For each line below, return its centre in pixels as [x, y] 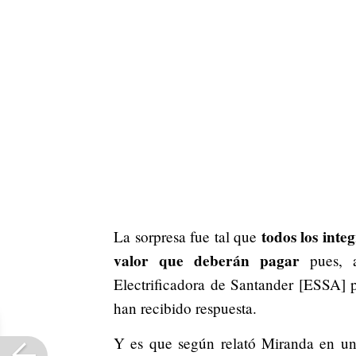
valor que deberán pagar [207, 260]
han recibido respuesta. [185, 308]
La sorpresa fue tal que [188, 236]
